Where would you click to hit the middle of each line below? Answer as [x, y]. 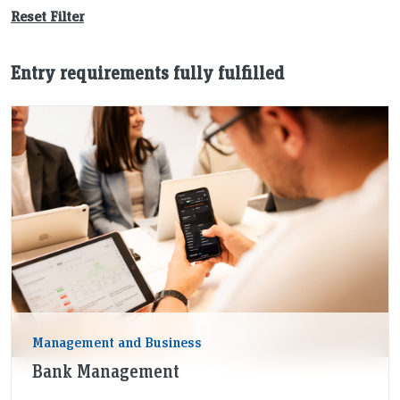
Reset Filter [47, 16]
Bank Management [105, 371]
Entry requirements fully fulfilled [147, 73]
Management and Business [117, 342]
